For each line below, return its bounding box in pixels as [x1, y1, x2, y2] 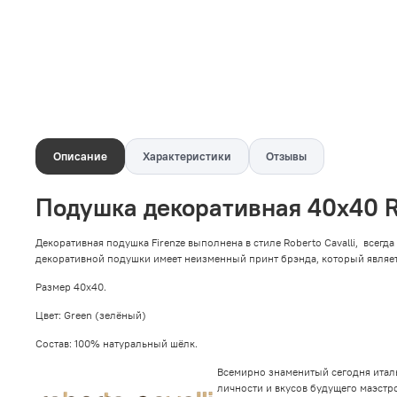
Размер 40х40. [35, 280, 106, 294]
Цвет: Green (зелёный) [35, 308, 146, 323]
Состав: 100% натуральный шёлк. [35, 337, 200, 351]
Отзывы [266, 148, 307, 164]
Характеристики [142, 148, 231, 164]
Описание [52, 148, 107, 164]
